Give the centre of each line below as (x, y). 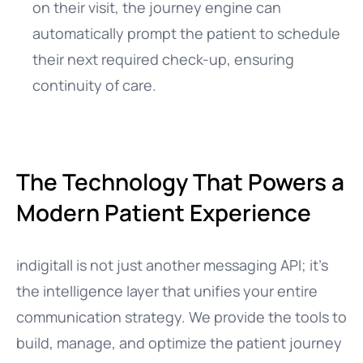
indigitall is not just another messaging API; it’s (172, 265)
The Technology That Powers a (180, 181)
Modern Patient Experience (164, 212)
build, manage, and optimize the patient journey (179, 343)
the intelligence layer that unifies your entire (167, 291)
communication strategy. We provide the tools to (181, 317)
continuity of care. (94, 85)
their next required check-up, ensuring (163, 59)
